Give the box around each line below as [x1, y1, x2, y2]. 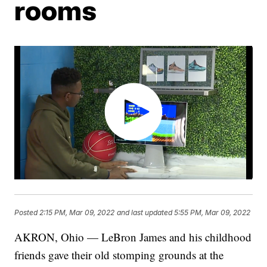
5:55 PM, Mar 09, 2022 [174, 207, 251, 217]
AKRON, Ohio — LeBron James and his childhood [14, 229, 252, 245]
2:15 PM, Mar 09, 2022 [39, 207, 115, 217]
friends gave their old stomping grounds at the [14, 247, 224, 263]
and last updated [117, 207, 173, 217]
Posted [14, 207, 40, 217]
